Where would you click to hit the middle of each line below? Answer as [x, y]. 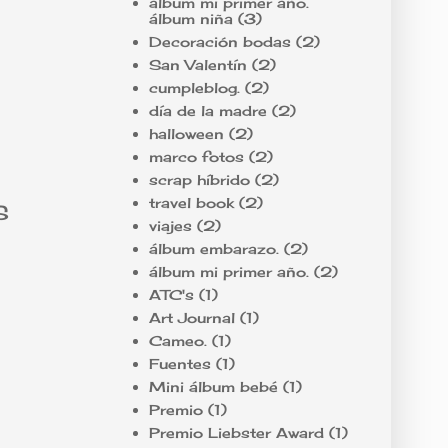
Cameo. [177, 340]
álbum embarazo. [213, 248]
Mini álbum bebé [213, 386]
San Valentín [197, 64]
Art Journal [191, 317]
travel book [191, 202]
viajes [170, 225]
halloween [186, 133]
